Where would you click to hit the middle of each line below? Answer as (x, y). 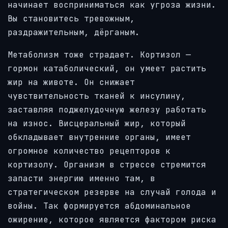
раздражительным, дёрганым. (74, 32)
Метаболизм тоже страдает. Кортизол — (99, 55)
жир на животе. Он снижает (71, 82)
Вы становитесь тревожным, (71, 18)
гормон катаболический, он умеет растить (107, 69)
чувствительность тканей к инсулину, (97, 96)
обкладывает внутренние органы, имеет (99, 137)
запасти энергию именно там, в (81, 179)
